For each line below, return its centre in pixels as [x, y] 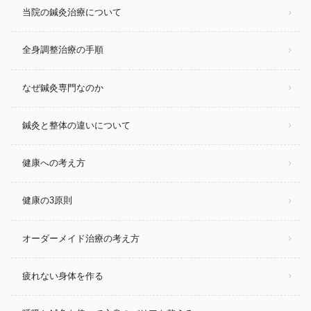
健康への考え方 [54, 163]
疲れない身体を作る [63, 276]
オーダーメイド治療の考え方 [81, 239]
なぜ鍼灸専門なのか [63, 88]
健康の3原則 [47, 201]
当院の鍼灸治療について [72, 12]
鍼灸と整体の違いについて [76, 126]
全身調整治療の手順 [63, 50]
